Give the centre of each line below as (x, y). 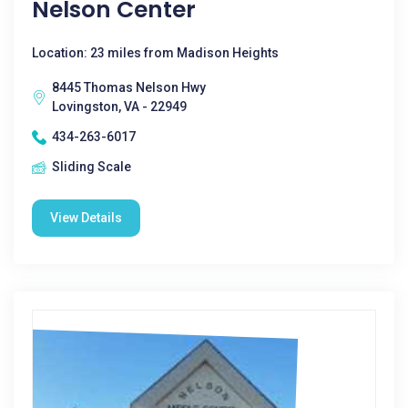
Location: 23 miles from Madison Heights (155, 53)
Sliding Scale (92, 167)
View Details (86, 218)
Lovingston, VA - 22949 (119, 107)
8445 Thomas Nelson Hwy (129, 87)
